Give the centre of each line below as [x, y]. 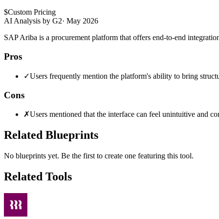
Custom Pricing [32, 12]
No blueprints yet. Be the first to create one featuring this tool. [99, 156]
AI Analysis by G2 [33, 21]
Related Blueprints [51, 135]
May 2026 [82, 21]
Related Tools [38, 176]
